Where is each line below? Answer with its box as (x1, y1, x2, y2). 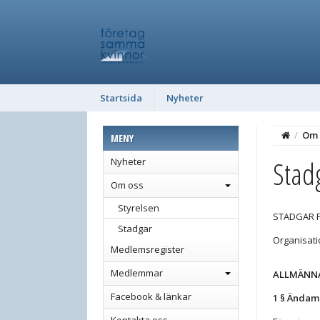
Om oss (111, 179, 144, 191)
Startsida (99, 91, 142, 104)
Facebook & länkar (111, 290, 191, 303)
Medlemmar (111, 266, 163, 279)
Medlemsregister (111, 243, 184, 256)
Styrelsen (118, 201, 159, 214)
